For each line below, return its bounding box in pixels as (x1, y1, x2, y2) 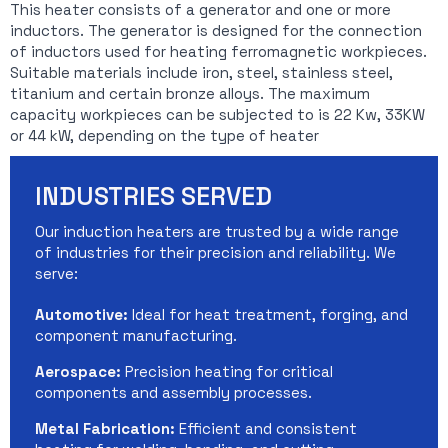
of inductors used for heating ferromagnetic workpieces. (10, 41, 427, 61)
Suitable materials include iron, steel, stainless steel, (10, 62, 393, 82)
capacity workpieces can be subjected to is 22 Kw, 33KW (10, 104, 425, 124)
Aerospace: (35, 361, 121, 381)
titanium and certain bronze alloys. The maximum (10, 83, 370, 103)
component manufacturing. (35, 325, 237, 345)
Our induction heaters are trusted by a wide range (35, 221, 399, 241)
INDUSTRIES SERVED (35, 179, 272, 212)
